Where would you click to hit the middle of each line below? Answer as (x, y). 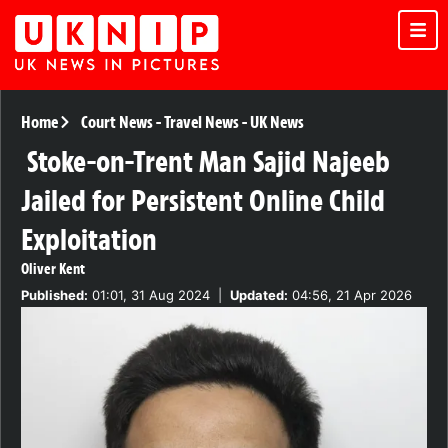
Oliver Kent (53, 269)
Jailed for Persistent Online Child (203, 201)
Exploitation (89, 240)
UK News (276, 122)
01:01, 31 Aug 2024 (149, 295)
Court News (116, 122)
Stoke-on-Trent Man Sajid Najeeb (208, 162)
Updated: (259, 295)
